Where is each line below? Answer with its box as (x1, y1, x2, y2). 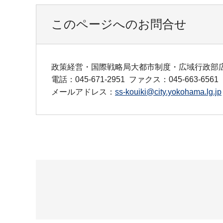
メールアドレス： (51, 88, 115, 97)
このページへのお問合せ (51, 17, 187, 31)
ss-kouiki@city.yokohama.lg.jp (115, 88, 222, 97)
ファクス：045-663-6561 (129, 75, 219, 84)
